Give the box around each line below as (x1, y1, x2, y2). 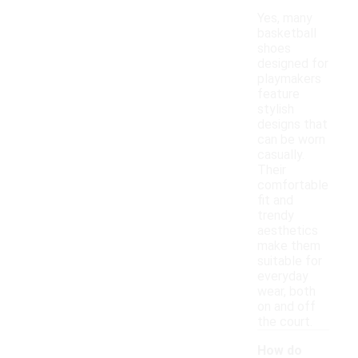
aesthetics (257, 223, 318, 239)
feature (257, 86, 300, 102)
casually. (257, 147, 304, 163)
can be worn (257, 132, 325, 148)
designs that (257, 117, 328, 133)
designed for (257, 56, 328, 72)
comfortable (257, 177, 328, 193)
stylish (257, 101, 294, 117)
